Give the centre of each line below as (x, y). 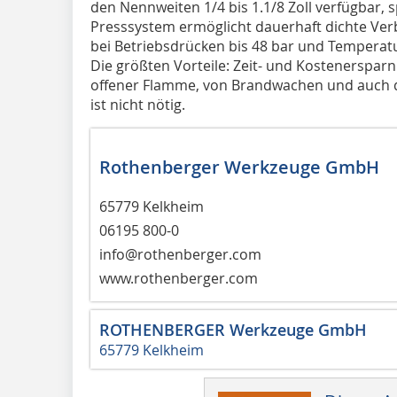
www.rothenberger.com (179, 278)
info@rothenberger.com (180, 254)
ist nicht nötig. (138, 104)
